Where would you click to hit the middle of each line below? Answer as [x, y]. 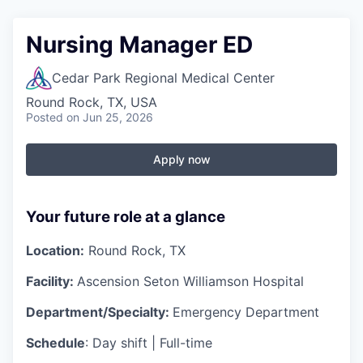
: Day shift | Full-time [149, 342]
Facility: [51, 281]
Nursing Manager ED [139, 45]
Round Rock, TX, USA [92, 102]
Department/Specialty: [99, 312]
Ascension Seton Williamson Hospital [190, 281]
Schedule [56, 342]
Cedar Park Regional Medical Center [163, 78]
